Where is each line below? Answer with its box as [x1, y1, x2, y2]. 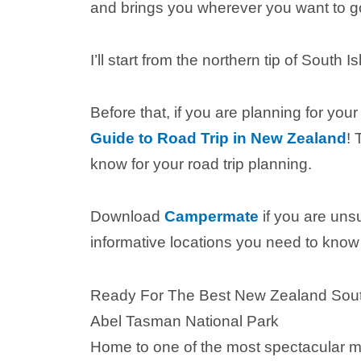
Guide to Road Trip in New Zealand [90, 130, 346, 147]
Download [90, 208, 164, 226]
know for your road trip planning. [90, 156, 312, 172]
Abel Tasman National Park [90, 312, 279, 330]
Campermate [164, 208, 259, 226]
